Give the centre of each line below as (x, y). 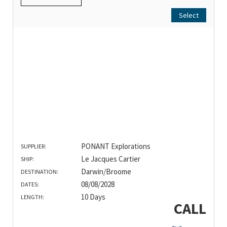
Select (189, 15)
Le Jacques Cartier (110, 159)
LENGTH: (32, 197)
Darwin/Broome (106, 172)
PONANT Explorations (116, 146)
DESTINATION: (40, 172)
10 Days (93, 197)
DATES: (30, 184)
